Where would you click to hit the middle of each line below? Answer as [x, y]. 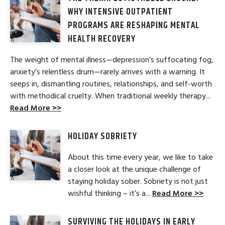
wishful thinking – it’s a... [110, 194]
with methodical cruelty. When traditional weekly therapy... [110, 96]
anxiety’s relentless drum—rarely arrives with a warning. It [107, 72]
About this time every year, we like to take [140, 157]
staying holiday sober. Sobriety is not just [138, 182]
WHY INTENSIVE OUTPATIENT [120, 12]
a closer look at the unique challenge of [134, 170]
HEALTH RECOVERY [102, 39]
